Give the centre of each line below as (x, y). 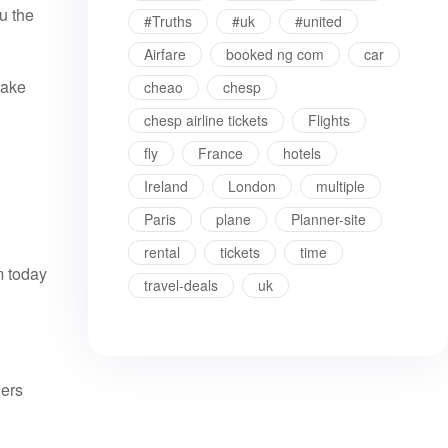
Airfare (165, 54)
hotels (302, 153)
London (252, 186)
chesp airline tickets (206, 120)
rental (162, 252)
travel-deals (181, 285)
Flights (329, 120)
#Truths (168, 21)
